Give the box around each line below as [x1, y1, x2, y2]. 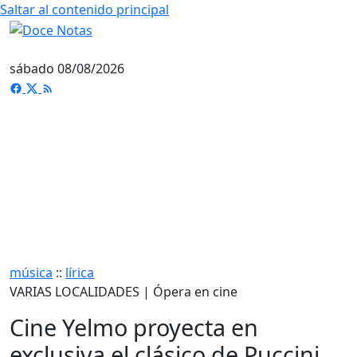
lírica [65, 263, 94, 281]
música [10, 263, 53, 281]
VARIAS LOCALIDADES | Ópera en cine [10, 282, 237, 300]
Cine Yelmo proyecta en [10, 311, 258, 343]
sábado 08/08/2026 [10, 59, 124, 77]
